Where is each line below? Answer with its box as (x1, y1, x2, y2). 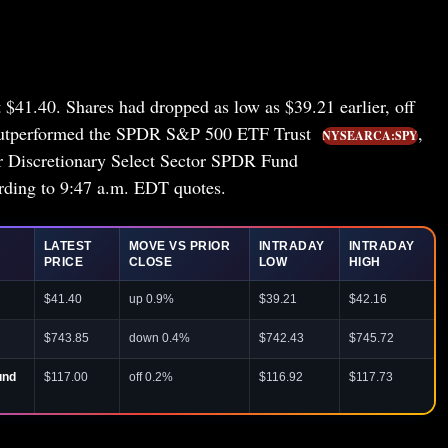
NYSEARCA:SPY (321, 126, 418, 144)
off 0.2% (128, 369, 173, 384)
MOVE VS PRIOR (128, 238, 231, 253)
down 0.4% (128, 330, 190, 345)
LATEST (43, 238, 92, 253)
